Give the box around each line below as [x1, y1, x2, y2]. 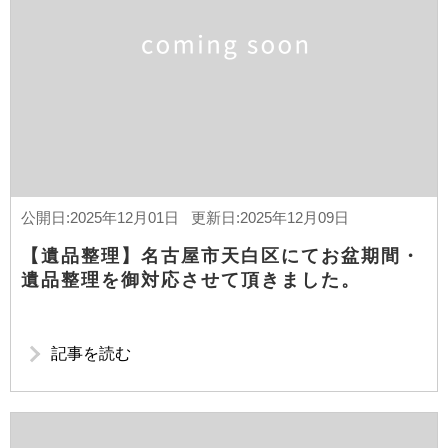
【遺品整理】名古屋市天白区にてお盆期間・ [21, 246, 421, 266]
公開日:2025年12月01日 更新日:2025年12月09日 [21, 209, 349, 226]
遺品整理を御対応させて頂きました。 [21, 270, 361, 290]
